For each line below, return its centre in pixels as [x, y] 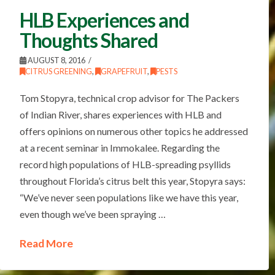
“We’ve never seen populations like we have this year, [129, 197]
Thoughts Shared [88, 40]
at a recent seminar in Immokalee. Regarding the [119, 147]
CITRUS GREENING [58, 71]
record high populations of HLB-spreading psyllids [125, 164]
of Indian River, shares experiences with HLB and [120, 114]
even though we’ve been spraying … [92, 214]
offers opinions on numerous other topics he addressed [134, 131]
